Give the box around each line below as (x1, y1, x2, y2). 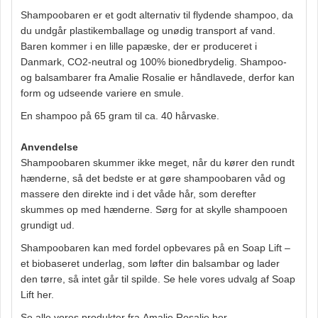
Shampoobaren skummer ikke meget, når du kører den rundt (21, 157, 295, 168)
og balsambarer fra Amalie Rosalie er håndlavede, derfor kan (21, 72, 295, 83)
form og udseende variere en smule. (21, 87, 187, 99)
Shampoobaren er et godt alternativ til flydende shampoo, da (21, 9, 293, 21)
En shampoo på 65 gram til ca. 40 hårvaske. (21, 110, 222, 121)
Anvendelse (21, 141, 78, 153)
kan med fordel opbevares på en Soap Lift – (90, 242, 290, 253)
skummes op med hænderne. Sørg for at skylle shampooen (21, 204, 287, 215)
